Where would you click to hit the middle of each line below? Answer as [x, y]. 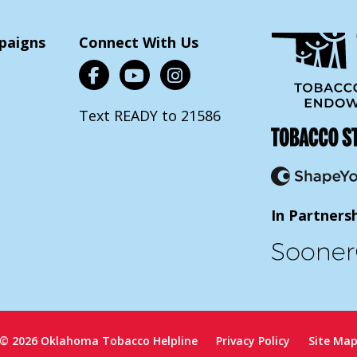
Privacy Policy [253, 341]
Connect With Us [138, 42]
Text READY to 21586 [149, 116]
